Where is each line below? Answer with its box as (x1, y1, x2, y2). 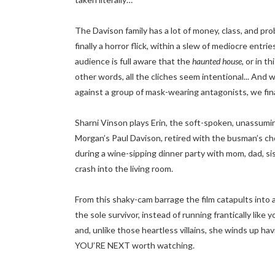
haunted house (192, 56, 242, 66)
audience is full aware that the (75, 56, 192, 66)
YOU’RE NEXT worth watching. (75, 240, 195, 250)
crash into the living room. (75, 163, 173, 174)
